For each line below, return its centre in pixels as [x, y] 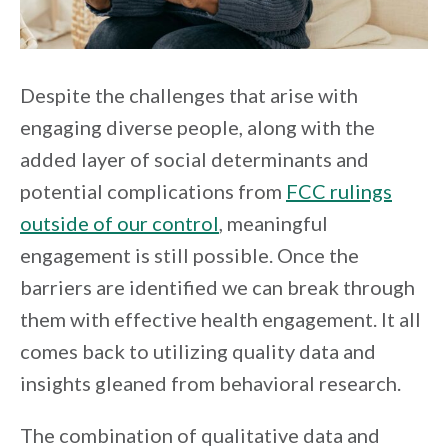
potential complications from [153, 190]
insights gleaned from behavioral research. [210, 382]
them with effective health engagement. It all [220, 318]
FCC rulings [339, 190]
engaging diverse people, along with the [197, 126]
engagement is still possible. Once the [189, 254]
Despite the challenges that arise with [189, 94]
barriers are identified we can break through [217, 286]
